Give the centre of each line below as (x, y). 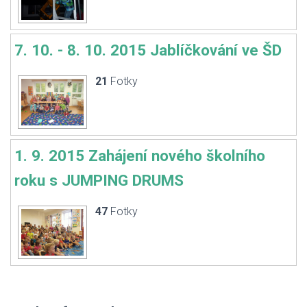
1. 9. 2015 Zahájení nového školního (140, 156)
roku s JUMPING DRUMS (99, 180)
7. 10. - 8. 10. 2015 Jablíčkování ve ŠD (148, 50)
